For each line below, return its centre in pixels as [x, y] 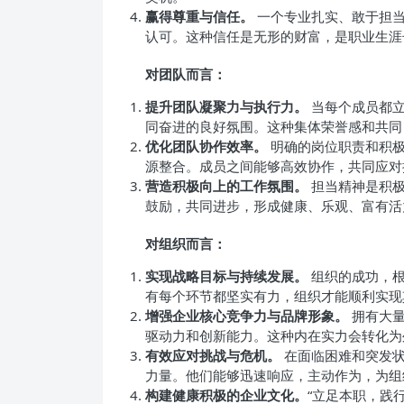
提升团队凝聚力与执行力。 [226, 106]
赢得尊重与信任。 [199, 16]
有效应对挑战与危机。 [213, 355]
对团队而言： [186, 74]
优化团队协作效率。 [206, 146]
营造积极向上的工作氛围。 [226, 186]
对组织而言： [186, 243]
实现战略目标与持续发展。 [226, 276]
